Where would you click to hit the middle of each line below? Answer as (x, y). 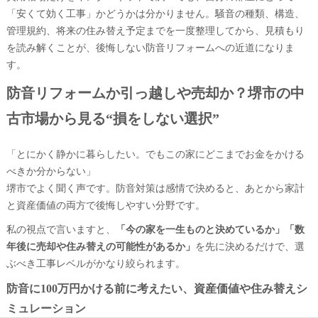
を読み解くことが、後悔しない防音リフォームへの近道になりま (150, 47)
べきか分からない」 (51, 171)
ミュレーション (46, 308)
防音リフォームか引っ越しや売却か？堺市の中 (155, 93)
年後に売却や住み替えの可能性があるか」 (100, 246)
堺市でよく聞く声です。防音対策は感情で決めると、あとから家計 (155, 188)
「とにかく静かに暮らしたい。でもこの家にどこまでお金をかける (155, 154)
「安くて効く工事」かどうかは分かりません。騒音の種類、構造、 (155, 13)
